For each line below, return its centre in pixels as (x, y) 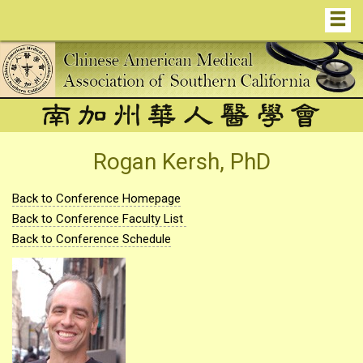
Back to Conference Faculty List (99, 219)
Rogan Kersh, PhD (181, 162)
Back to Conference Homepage (96, 199)
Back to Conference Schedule (92, 239)
